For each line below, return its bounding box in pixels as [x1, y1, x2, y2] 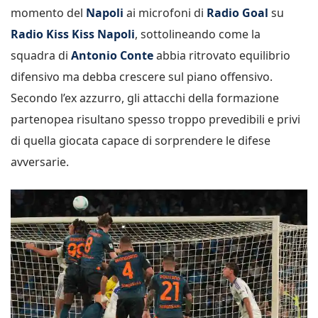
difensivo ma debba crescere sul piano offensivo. [11, 69, 273, 85]
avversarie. [11, 154, 69, 170]
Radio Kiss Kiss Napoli [11, 26, 135, 43]
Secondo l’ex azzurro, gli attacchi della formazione [11, 90, 279, 106]
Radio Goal [207, 5, 268, 21]
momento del [11, 5, 86, 21]
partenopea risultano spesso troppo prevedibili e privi [11, 111, 300, 128]
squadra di [11, 48, 71, 64]
